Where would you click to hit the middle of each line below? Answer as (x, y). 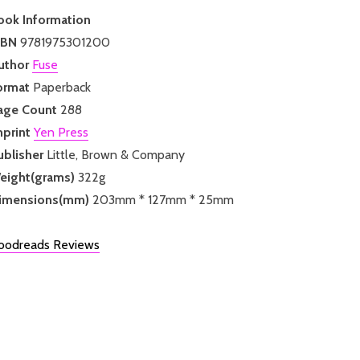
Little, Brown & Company (116, 154)
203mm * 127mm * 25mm (163, 199)
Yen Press (61, 132)
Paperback (62, 87)
